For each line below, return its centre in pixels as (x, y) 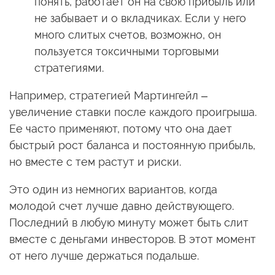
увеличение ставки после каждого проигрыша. (133, 112)
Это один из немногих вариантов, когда (113, 189)
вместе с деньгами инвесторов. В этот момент (133, 239)
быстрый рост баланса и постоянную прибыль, (132, 145)
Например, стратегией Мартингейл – (108, 95)
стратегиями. (69, 68)
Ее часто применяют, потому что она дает (121, 128)
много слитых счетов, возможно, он (127, 34)
